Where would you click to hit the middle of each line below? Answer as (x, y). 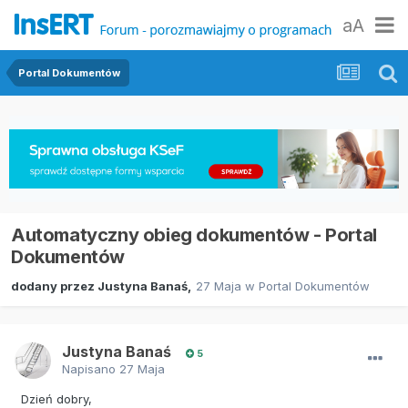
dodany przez (54, 286)
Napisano (91, 368)
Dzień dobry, (56, 398)
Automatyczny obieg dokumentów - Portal (194, 235)
